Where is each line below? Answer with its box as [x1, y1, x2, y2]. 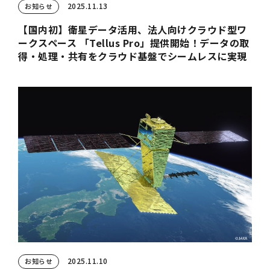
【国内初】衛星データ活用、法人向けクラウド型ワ [18, 22, 247, 37]
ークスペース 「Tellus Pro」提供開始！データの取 [18, 35, 250, 50]
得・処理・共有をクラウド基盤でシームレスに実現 [18, 48, 247, 63]
